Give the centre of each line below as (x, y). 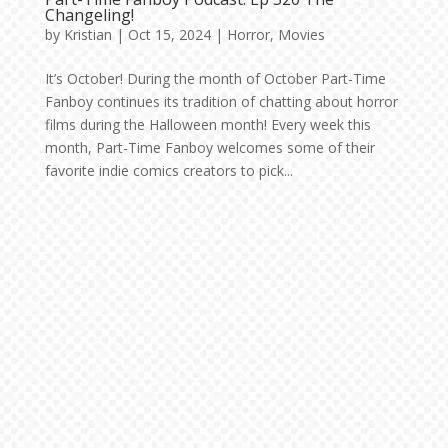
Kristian (87, 35)
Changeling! (89, 15)
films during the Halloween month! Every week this (207, 125)
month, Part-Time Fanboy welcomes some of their (209, 148)
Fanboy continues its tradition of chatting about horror (221, 102)
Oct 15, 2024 (169, 35)
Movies (301, 35)
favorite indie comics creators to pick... (168, 171)
